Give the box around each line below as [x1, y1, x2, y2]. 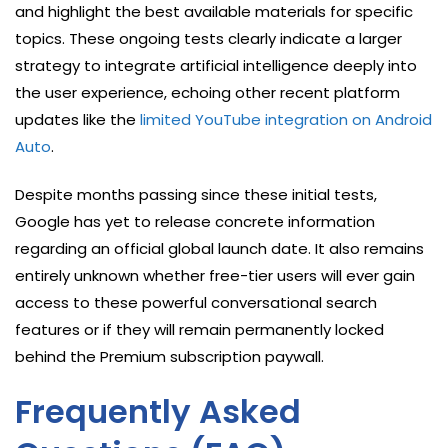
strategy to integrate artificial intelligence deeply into [15, 54, 417, 76]
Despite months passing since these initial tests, [15, 183, 377, 205]
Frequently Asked [15, 388, 301, 434]
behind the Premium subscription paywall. [15, 345, 324, 367]
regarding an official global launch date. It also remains [15, 237, 424, 259]
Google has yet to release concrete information [15, 210, 375, 232]
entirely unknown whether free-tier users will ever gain [15, 264, 415, 286]
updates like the [15, 108, 140, 130]
